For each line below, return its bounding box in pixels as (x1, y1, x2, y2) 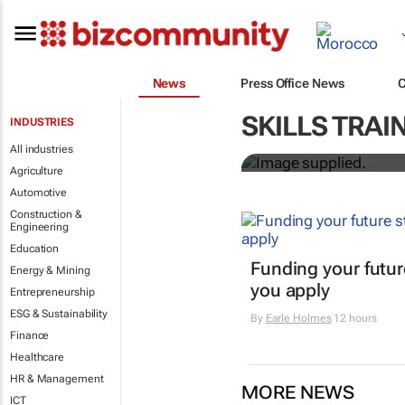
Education (10, 242, 60, 255)
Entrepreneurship (10, 286, 95, 298)
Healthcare (10, 351, 64, 363)
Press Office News (240, 75, 344, 90)
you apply (250, 279, 331, 302)
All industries (10, 143, 73, 155)
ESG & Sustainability (10, 307, 108, 320)
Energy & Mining (10, 264, 90, 277)
